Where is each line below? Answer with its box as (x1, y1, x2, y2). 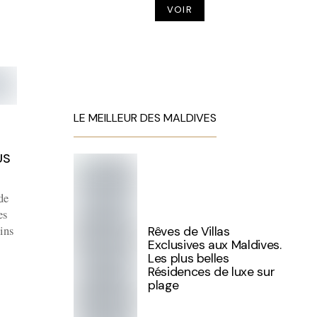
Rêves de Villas (148, 224, 230, 239)
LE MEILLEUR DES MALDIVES (74, 110, 217, 125)
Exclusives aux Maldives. (148, 237, 282, 253)
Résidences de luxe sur (148, 264, 275, 279)
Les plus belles (148, 250, 229, 266)
